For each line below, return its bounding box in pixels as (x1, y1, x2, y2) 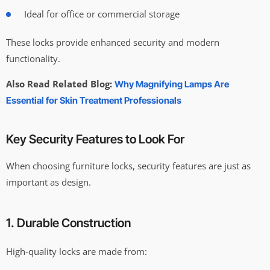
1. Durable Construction (6, 215, 131, 230)
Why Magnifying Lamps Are (115, 78, 229, 90)
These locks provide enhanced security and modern (6, 36, 219, 49)
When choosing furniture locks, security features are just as (6, 159, 251, 172)
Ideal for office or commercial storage (24, 8, 180, 20)
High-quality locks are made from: (6, 245, 147, 257)
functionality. (6, 52, 60, 65)
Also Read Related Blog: (6, 77, 115, 90)
